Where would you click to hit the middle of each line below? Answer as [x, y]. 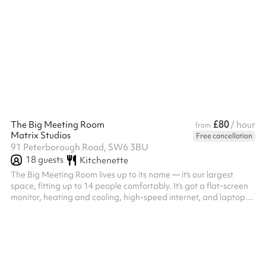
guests [50, 160]
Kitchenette [104, 160]
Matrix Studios [41, 135]
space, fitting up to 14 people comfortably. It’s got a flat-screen [129, 186]
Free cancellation [224, 136]
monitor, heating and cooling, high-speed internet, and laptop [128, 197]
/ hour [243, 125]
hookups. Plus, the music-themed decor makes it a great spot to [130, 208]
